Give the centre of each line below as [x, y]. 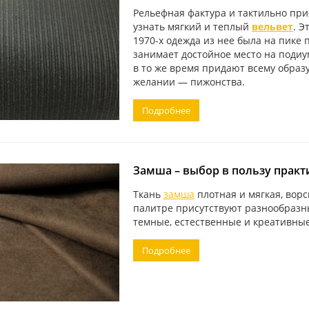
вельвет [272, 27]
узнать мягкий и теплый [192, 27]
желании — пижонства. [189, 82]
